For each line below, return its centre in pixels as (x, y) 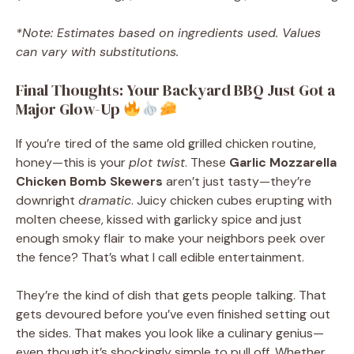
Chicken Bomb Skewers (89, 182)
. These (207, 163)
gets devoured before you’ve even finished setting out (173, 314)
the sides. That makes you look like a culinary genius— (170, 333)
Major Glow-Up (70, 109)
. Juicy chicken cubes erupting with (232, 201)
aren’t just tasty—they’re (237, 182)
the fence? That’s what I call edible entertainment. (160, 258)
